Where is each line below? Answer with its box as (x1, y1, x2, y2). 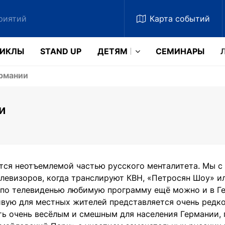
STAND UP (40, 46, 81, 56)
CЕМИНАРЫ (156, 46, 204, 56)
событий (175, 14, 210, 24)
